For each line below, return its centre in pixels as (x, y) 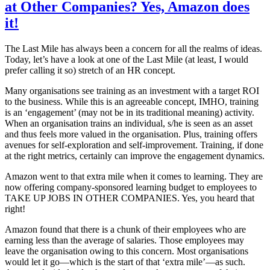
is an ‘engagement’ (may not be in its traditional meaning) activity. (130, 113)
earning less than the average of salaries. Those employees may (124, 240)
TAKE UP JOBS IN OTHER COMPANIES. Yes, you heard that (130, 198)
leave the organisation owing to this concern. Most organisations (127, 251)
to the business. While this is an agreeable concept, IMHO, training (132, 102)
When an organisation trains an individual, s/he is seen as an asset (129, 124)
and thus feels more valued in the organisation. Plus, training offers (131, 134)
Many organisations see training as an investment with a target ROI (132, 91)
